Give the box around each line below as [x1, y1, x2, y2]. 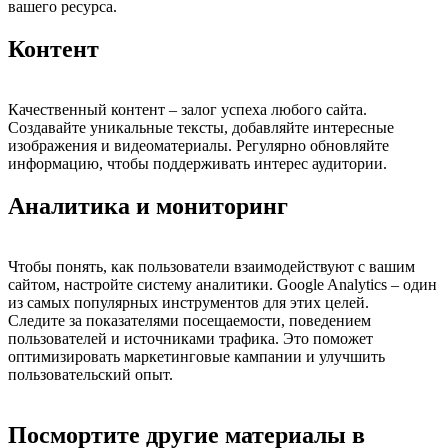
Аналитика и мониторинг [8, 193, 288, 220]
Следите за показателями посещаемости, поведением [8, 311, 371, 329]
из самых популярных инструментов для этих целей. [8, 293, 369, 311]
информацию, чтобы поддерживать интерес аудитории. [8, 155, 387, 173]
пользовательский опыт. [8, 365, 173, 383]
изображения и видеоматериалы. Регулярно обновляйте [8, 137, 389, 155]
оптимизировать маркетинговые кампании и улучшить [8, 347, 385, 365]
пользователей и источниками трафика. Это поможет [8, 329, 373, 347]
